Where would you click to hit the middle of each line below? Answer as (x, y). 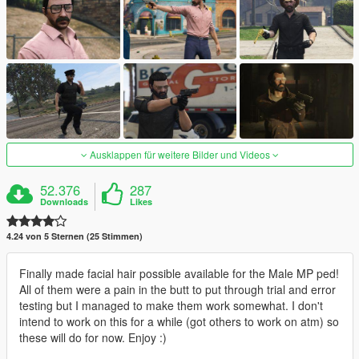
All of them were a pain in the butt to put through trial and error (177, 290)
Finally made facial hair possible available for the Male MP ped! (179, 274)
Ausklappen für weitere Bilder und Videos (180, 155)
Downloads (65, 202)
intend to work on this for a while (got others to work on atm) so (179, 322)
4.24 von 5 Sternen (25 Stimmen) (75, 236)
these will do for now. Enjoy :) (93, 338)
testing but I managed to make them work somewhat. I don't (171, 306)
